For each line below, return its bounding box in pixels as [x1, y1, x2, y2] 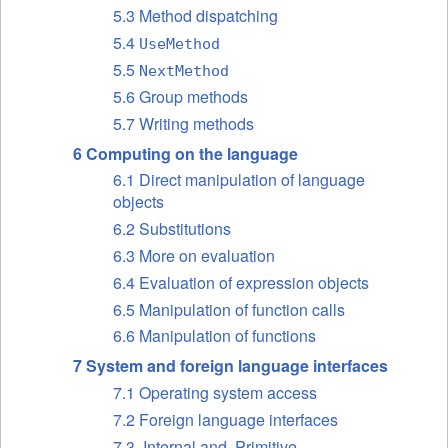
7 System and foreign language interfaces [73, 354, 388, 378]
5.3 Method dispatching [113, 4, 278, 28]
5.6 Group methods [113, 84, 248, 108]
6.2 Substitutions [113, 217, 231, 241]
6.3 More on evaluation [113, 244, 275, 268]
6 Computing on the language [73, 141, 298, 165]
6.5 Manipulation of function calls [113, 297, 345, 321]
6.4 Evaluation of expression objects [113, 270, 369, 294]
